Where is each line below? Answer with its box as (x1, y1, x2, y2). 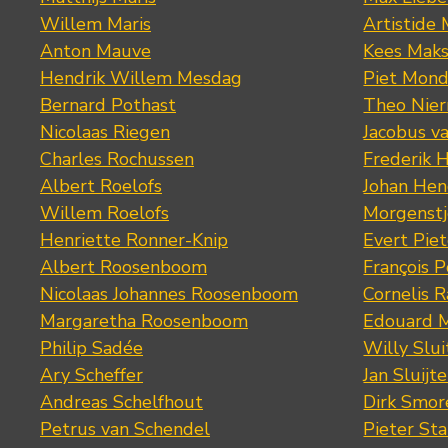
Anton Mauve (40, 39, 151, 64)
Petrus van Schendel (40, 417, 210, 442)
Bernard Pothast (40, 93, 176, 118)
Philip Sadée (40, 336, 143, 361)
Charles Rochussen (40, 147, 194, 172)
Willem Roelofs (40, 201, 169, 226)
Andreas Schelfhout (40, 390, 203, 415)
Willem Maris (40, 12, 151, 37)
